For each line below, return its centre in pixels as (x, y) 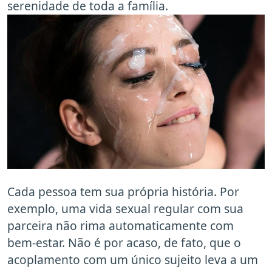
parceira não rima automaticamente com (121, 226)
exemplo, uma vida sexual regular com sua (125, 209)
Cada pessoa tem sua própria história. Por (123, 192)
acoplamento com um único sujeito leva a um (133, 260)
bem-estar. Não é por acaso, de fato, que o (124, 243)
